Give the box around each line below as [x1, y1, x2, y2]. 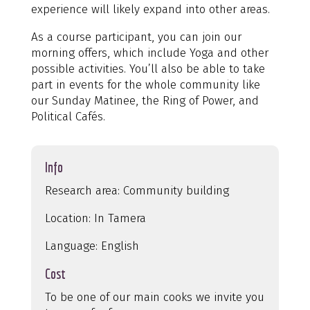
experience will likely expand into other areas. [30, 1, 270, 17]
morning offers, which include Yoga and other [30, 45, 268, 60]
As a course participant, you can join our [30, 29, 241, 44]
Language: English [44, 238, 139, 253]
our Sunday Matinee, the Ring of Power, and [30, 93, 259, 108]
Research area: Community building [44, 183, 229, 198]
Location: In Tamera [44, 210, 146, 226]
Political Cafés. [30, 109, 105, 124]
